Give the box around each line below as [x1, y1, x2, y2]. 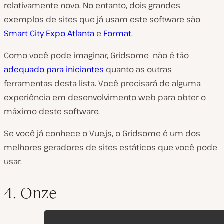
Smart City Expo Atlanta [4, 27, 94, 39]
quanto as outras [104, 63, 172, 75]
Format [103, 27, 131, 39]
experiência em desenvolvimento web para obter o [4, 91, 206, 103]
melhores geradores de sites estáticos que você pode [4, 141, 217, 153]
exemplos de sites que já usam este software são [4, 13, 200, 25]
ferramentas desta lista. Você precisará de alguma [4, 77, 201, 89]
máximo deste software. [4, 105, 100, 117]
